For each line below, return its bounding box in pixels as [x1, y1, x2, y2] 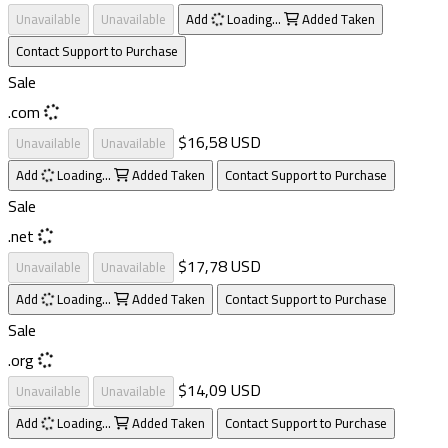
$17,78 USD [178, 250, 261, 281]
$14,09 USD [178, 374, 261, 405]
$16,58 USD [178, 126, 261, 157]
